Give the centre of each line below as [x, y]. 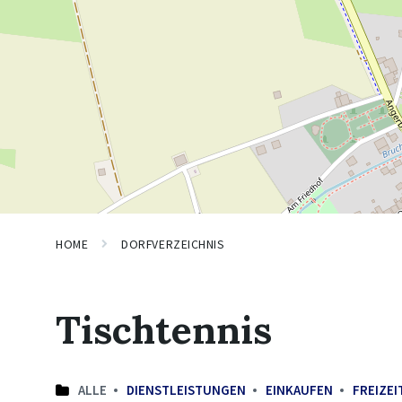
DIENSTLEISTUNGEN [186, 390]
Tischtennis [164, 330]
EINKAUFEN [299, 390]
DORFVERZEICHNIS [173, 244]
